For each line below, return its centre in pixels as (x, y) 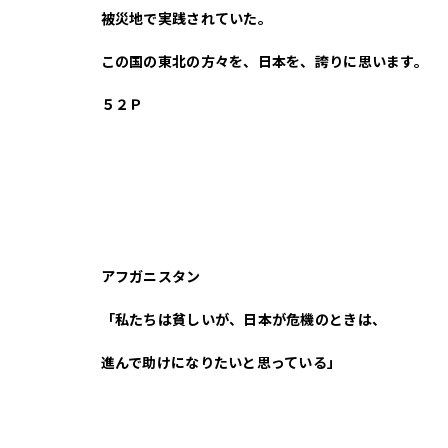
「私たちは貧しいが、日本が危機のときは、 (243, 320)
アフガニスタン (150, 277)
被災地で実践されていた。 (186, 19)
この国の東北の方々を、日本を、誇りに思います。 (264, 62)
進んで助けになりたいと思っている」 (221, 363)
